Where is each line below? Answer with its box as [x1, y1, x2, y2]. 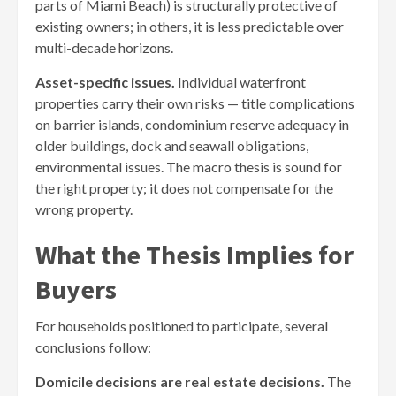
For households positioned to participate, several [35, 316, 328, 334]
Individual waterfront [175, 72, 306, 90]
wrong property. [35, 200, 133, 217]
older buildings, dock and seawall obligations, [35, 136, 308, 154]
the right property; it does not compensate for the [35, 179, 333, 196]
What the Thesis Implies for [35, 237, 354, 271]
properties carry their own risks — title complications [35, 94, 354, 111]
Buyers [35, 271, 117, 306]
